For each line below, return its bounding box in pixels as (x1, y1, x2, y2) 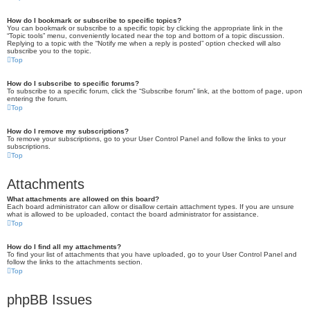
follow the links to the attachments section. (7, 258, 143, 266)
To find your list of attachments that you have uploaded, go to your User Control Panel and (7, 250, 297, 258)
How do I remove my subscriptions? (7, 127, 129, 135)
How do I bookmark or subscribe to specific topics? (7, 17, 181, 24)
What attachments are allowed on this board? (7, 195, 159, 203)
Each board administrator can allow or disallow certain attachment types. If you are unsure (7, 203, 294, 210)
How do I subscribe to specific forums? (7, 80, 139, 87)
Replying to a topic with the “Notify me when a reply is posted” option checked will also (7, 39, 281, 47)
